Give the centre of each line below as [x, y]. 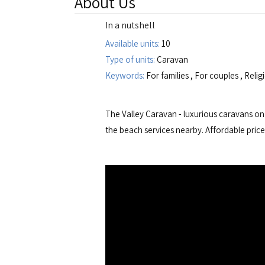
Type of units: [130, 59]
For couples [216, 75]
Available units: [133, 43]
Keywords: [126, 75]
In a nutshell [130, 25]
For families [167, 75]
